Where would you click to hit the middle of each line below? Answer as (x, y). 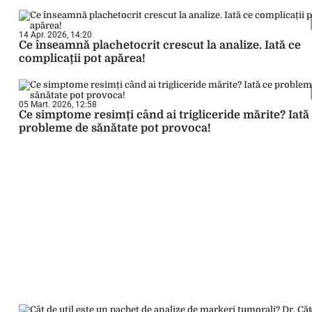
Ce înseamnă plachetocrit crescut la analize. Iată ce (160, 45)
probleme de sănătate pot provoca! (115, 128)
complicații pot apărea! (82, 58)
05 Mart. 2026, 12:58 (58, 104)
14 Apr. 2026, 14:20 (55, 35)
